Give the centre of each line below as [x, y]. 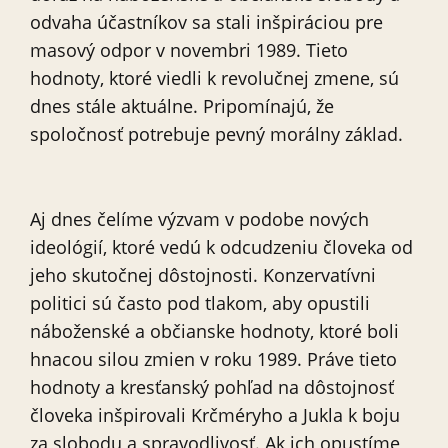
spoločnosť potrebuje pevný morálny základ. [216, 134]
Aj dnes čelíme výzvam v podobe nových [199, 219]
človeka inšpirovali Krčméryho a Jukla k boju [215, 415]
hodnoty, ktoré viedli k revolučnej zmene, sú [214, 78]
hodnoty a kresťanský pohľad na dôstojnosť [212, 387]
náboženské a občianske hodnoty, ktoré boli [214, 331]
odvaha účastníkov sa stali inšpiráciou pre [206, 22]
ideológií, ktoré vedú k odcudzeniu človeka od [221, 247]
